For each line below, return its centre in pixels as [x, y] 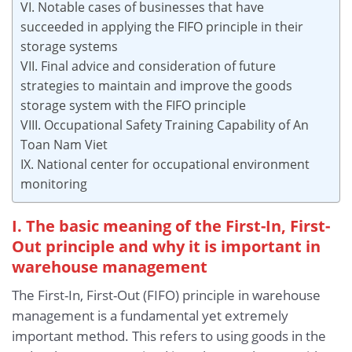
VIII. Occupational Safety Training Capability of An [165, 125]
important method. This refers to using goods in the [169, 335]
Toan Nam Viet [64, 144]
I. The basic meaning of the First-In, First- [171, 226]
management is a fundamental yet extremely [150, 315]
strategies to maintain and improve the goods [156, 85]
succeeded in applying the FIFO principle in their [162, 26]
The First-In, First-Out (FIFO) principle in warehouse [166, 295]
